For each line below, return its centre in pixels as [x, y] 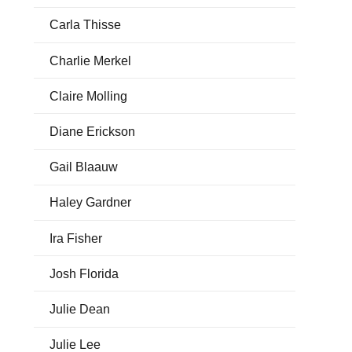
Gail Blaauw [83, 167]
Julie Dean [79, 309]
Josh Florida [84, 273]
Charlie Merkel [90, 60]
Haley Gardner [90, 203]
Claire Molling [88, 96]
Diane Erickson [92, 132]
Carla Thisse [85, 25]
